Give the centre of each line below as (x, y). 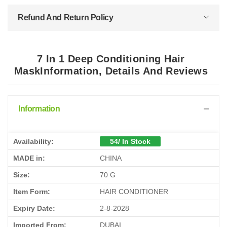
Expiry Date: (34, 208)
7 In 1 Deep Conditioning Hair (111, 59)
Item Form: (32, 192)
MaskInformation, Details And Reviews (111, 71)
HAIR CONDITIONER (134, 192)
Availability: (33, 141)
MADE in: (29, 158)
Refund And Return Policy (66, 17)
